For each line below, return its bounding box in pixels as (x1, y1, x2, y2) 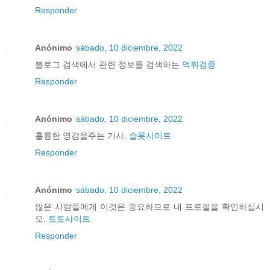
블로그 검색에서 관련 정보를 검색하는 (35, 60, 182, 70)
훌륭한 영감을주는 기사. (35, 131, 129, 141)
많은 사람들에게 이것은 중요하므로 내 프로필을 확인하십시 (35, 202, 264, 212)
